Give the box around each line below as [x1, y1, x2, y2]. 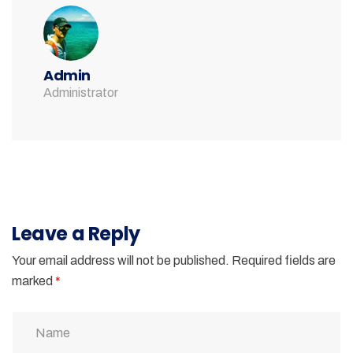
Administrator [43, 85, 118, 99]
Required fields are [232, 253, 336, 267]
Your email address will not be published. [12, 253, 229, 267]
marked [12, 273, 55, 288]
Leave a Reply [12, 220, 140, 247]
